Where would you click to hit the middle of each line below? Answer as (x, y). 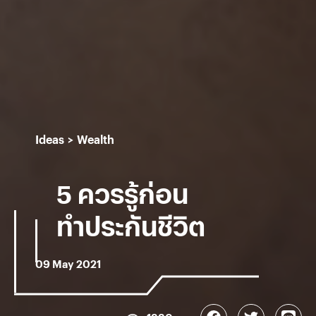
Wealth (96, 140)
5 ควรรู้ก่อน (122, 193)
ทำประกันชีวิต (131, 226)
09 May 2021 (68, 264)
